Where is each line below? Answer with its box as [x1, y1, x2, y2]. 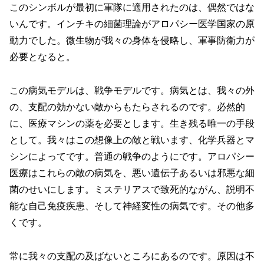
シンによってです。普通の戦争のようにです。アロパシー [9, 151, 255, 162]
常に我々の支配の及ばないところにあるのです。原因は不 [9, 251, 255, 262]
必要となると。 [9, 52, 75, 62]
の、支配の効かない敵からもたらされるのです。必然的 [9, 102, 245, 113]
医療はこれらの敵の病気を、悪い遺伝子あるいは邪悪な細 [9, 168, 255, 179]
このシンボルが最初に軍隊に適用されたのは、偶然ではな [9, 2, 255, 13]
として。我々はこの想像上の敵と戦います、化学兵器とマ [9, 135, 255, 146]
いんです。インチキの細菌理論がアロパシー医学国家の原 [9, 19, 255, 29]
